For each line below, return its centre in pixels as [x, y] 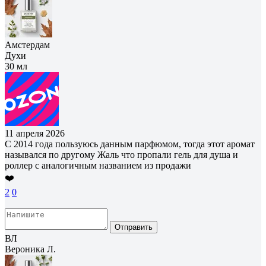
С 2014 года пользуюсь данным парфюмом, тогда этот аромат [130, 144]
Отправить [134, 227]
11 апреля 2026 [35, 133]
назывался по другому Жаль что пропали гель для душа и [121, 154]
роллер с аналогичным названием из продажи [98, 165]
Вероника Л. [30, 249]
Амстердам [27, 45]
